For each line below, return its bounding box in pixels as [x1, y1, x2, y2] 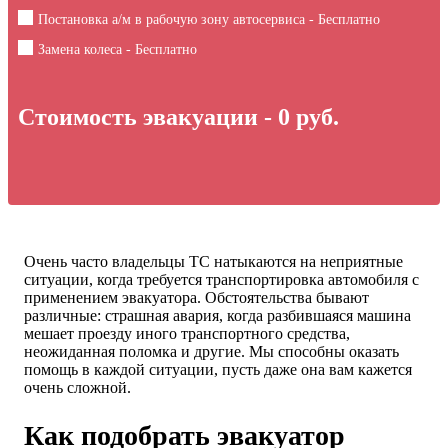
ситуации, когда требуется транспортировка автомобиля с [24, 270, 419, 288]
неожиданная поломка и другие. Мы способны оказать [24, 342, 399, 360]
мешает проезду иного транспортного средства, [24, 324, 350, 342]
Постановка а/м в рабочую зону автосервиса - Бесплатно [38, 11, 380, 27]
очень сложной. [24, 378, 131, 396]
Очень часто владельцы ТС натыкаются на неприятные [24, 252, 403, 270]
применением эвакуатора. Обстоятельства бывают [24, 288, 369, 306]
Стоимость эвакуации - [18, 103, 278, 130]
